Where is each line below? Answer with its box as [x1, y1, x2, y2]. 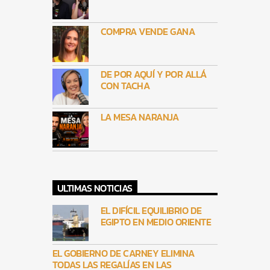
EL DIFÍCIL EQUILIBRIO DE [100, 203, 202, 218]
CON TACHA [100, 78, 150, 93]
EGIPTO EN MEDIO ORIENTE [100, 215, 212, 230]
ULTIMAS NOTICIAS [57, 180, 133, 195]
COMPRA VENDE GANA [100, 24, 195, 39]
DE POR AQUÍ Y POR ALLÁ [100, 67, 207, 81]
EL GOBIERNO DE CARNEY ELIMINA [52, 246, 195, 261]
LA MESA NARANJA [100, 110, 179, 124]
